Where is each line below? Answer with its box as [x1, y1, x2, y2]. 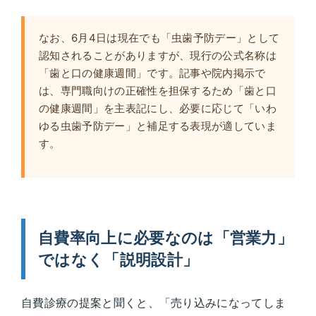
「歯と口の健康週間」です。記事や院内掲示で [39, 66, 266, 80]
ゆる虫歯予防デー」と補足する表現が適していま [39, 119, 277, 133]
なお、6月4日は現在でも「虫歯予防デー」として [39, 31, 280, 45]
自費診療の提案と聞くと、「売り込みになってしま [21, 296, 286, 310]
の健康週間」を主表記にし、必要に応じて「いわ [39, 102, 277, 116]
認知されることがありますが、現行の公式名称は [39, 49, 277, 63]
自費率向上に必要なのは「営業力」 [38, 229, 293, 248]
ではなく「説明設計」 [38, 250, 199, 269]
